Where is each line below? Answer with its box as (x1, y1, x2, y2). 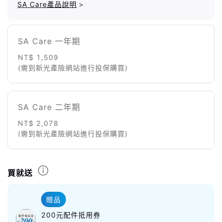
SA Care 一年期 (18, 36, 80, 46)
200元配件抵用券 (41, 210, 101, 219)
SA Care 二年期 (18, 102, 80, 112)
